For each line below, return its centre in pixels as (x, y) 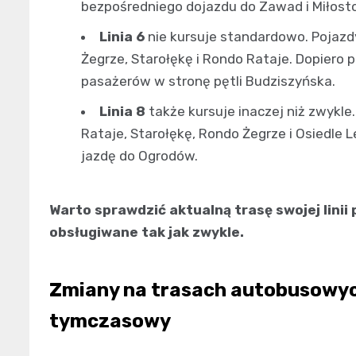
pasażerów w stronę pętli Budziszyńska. (208, 81)
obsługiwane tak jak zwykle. (147, 232)
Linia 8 (122, 111)
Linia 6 (122, 36)
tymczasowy (110, 321)
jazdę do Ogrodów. (139, 155)
